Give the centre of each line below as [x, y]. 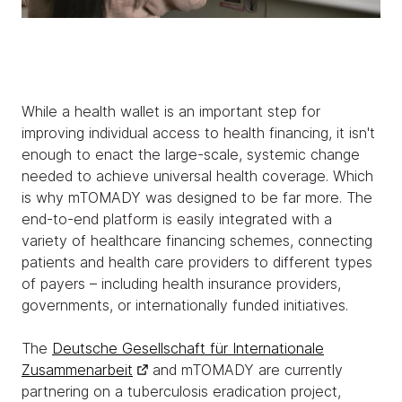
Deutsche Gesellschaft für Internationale [188, 349]
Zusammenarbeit [77, 370]
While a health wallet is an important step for [171, 112]
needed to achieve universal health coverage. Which [197, 176]
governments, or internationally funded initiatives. [187, 306]
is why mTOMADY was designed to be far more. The [197, 198]
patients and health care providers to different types [197, 262]
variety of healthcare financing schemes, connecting [197, 241]
